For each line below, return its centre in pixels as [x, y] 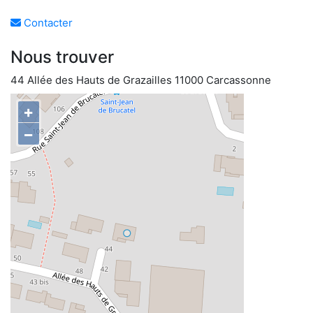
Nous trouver [62, 57]
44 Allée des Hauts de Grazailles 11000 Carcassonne [141, 80]
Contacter [47, 23]
